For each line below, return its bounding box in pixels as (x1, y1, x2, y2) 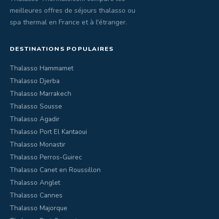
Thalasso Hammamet (10, 64, 73, 73)
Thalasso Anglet (10, 178, 60, 187)
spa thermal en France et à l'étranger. (10, 18, 127, 27)
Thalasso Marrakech (10, 89, 71, 98)
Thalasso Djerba (10, 76, 60, 86)
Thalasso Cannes (10, 191, 63, 200)
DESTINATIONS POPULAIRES (10, 44, 114, 53)
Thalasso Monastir (10, 140, 66, 149)
